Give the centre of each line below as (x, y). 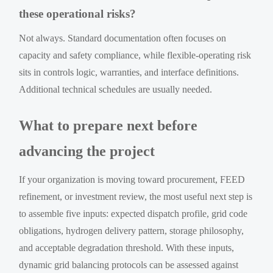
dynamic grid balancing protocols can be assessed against (129, 264)
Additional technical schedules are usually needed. (116, 89)
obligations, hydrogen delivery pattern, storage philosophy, (132, 230)
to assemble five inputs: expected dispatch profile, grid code (133, 213)
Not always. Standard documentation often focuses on (123, 38)
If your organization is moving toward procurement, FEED (132, 179)
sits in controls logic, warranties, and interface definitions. (129, 72)
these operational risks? (78, 13)
